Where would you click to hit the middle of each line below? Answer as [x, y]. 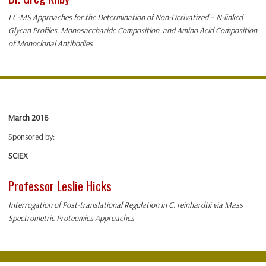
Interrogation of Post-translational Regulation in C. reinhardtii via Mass [126, 205]
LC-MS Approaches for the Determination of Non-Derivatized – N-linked [126, 18]
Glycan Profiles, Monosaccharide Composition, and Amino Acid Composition [133, 31]
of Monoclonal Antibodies [50, 44]
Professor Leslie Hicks [60, 186]
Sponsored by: [31, 137]
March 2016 [28, 118]
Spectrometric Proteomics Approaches [71, 218]
